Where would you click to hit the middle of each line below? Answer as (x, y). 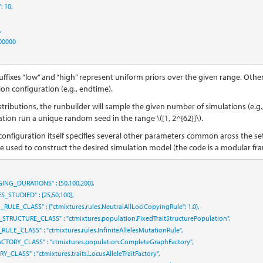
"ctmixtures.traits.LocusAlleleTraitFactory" (97, 253)
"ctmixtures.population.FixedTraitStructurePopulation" (147, 218)
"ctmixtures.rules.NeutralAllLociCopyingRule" (117, 206)
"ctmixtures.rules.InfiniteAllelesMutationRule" (114, 230)
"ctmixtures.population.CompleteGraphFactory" (121, 241)
